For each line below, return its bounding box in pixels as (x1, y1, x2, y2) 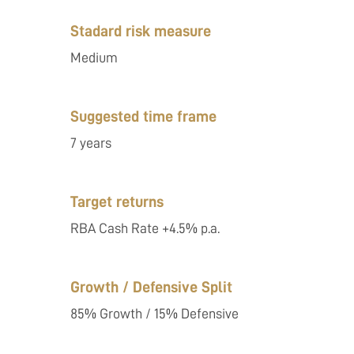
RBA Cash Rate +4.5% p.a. (70, 221, 220, 235)
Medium (70, 51, 119, 65)
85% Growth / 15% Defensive (70, 307, 239, 321)
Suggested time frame (70, 108, 217, 124)
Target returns (70, 194, 164, 209)
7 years (70, 136, 112, 150)
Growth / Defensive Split (70, 279, 233, 295)
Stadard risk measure (70, 23, 212, 39)
